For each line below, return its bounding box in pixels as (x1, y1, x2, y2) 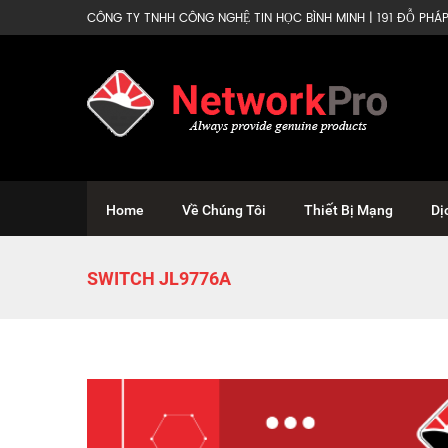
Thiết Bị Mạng (304, 202, 393, 218)
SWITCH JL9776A (87, 268, 231, 289)
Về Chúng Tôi (182, 202, 266, 218)
